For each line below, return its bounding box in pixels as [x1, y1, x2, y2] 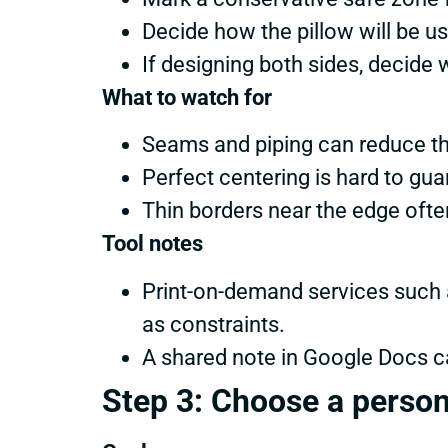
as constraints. [142, 311, 285, 337]
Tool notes [102, 231, 203, 257]
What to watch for [102, 84, 272, 110]
